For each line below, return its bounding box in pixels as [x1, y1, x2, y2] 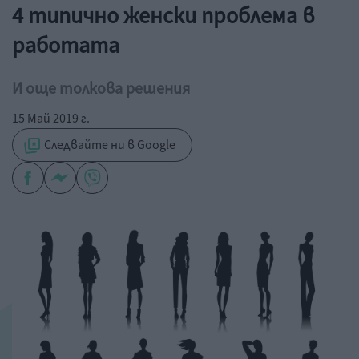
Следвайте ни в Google [42, 136, 175, 154]
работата [12, 30, 119, 62]
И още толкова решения [12, 78, 190, 100]
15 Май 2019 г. [12, 110, 90, 127]
